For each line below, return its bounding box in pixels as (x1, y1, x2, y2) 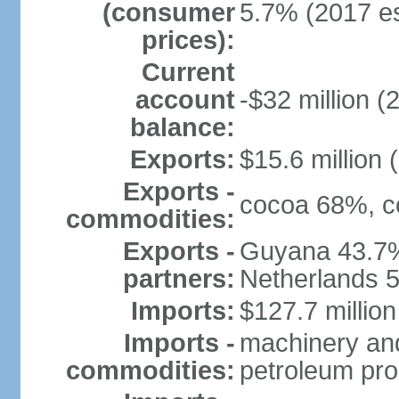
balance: (129, 113, 235, 142)
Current (141, 58, 235, 86)
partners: (122, 265, 235, 293)
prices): (141, 26, 235, 54)
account (134, 85, 235, 114)
